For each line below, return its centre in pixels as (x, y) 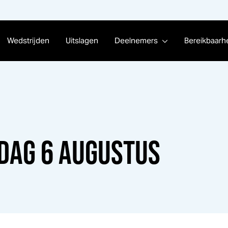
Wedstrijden (28, 40)
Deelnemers (136, 40)
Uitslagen (82, 40)
